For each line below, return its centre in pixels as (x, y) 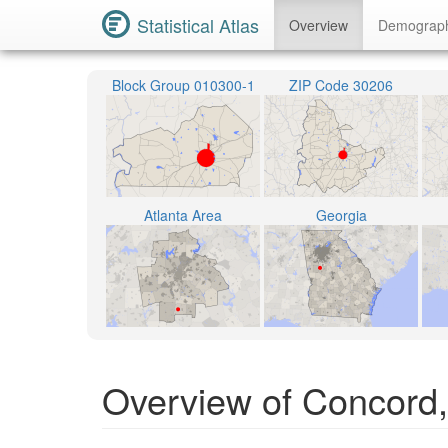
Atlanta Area (183, 215)
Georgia (341, 215)
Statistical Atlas (198, 25)
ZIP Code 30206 (341, 85)
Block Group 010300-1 (183, 85)
